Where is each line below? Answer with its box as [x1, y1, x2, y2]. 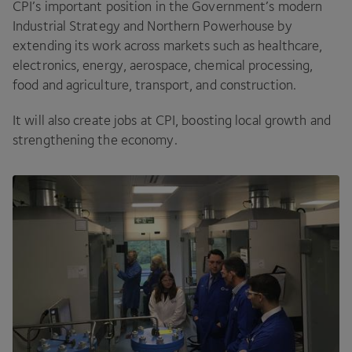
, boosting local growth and [175, 112, 331, 129]
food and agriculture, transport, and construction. [13, 77, 297, 93]
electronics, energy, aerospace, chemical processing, [13, 57, 313, 74]
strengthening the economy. [13, 132, 178, 148]
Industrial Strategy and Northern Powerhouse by [13, 18, 292, 35]
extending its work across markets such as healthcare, [13, 38, 323, 54]
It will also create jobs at [13, 112, 156, 129]
